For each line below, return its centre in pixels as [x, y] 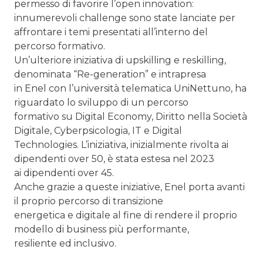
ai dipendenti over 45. [64, 173]
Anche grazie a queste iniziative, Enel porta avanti [129, 187]
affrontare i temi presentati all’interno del [111, 32]
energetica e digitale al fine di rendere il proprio [126, 215]
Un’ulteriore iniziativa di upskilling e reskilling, [120, 60]
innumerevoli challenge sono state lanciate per [125, 18]
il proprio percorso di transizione [89, 201]
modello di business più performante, [102, 229]
